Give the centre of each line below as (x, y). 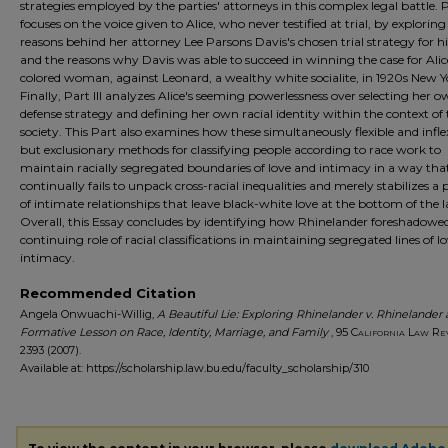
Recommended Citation (108, 293)
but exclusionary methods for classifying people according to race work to (230, 149)
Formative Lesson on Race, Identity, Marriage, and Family (174, 332)
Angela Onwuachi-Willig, (88, 314)
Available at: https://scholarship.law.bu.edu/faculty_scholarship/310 (194, 368)
